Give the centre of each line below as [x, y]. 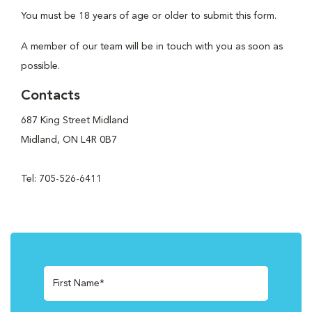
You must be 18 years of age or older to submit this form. [149, 16]
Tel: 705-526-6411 [61, 179]
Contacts [50, 96]
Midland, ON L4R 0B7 [69, 140]
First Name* [79, 283]
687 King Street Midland [75, 120]
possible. [40, 66]
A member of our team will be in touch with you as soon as [152, 47]
